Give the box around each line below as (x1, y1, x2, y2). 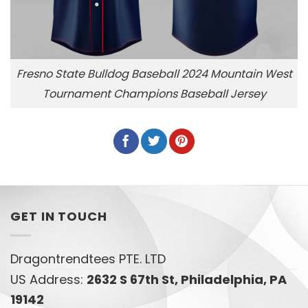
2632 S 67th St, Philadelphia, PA (87, 270, 287, 288)
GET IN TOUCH (10, 207, 107, 225)
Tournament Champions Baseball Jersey (42, 85, 266, 102)
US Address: (10, 270, 87, 288)
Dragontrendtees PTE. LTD (10, 250, 166, 267)
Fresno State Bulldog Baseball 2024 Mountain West (16, 65, 292, 82)
